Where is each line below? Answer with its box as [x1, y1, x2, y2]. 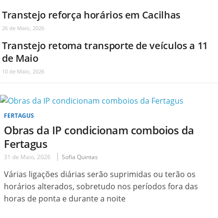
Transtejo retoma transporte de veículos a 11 [2, 39, 208, 53]
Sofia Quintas [62, 153, 98, 162]
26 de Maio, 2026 [2, 24, 44, 32]
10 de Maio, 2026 [2, 68, 44, 75]
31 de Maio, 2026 [4, 153, 51, 162]
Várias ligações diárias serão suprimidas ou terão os [4, 169, 196, 180]
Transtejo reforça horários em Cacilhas [2, 8, 181, 22]
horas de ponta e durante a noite [4, 193, 126, 204]
